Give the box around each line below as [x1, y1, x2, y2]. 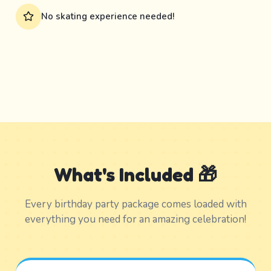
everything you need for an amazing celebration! [25, 212, 246, 226]
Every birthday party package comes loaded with [24, 197, 247, 211]
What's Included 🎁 [54, 162, 217, 186]
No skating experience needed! [41, 10, 174, 22]
